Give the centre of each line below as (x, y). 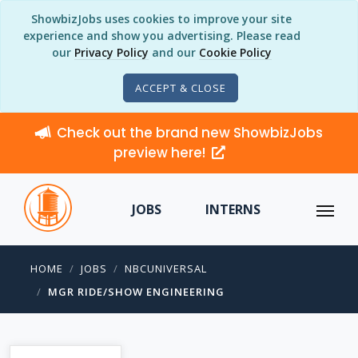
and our (173, 52)
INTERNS (233, 209)
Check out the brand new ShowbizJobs (190, 133)
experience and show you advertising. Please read (161, 36)
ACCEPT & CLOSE (181, 88)
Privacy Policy (111, 52)
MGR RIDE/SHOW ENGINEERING (136, 292)
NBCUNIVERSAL (166, 268)
